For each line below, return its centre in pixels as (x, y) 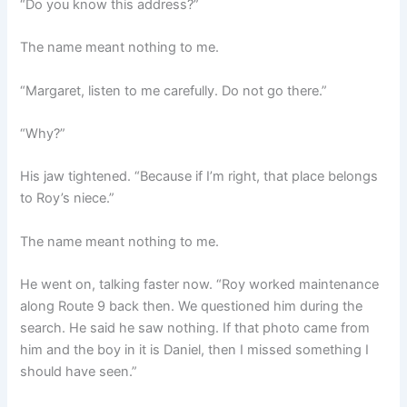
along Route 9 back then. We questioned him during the (192, 307)
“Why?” (43, 134)
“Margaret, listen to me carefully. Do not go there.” (174, 90)
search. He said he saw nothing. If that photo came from (195, 328)
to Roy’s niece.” (68, 199)
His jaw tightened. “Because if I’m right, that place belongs (199, 177)
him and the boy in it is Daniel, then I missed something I (195, 350)
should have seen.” (79, 372)
